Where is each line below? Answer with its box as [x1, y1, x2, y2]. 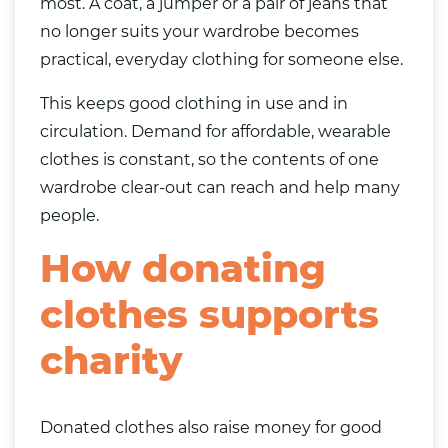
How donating [40, 245, 326, 292]
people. [40, 206, 99, 225]
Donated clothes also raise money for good [40, 418, 382, 437]
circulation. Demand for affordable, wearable [40, 122, 391, 141]
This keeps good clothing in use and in [40, 94, 348, 113]
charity [40, 337, 183, 384]
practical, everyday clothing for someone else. [40, 50, 403, 69]
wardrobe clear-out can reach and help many [40, 178, 400, 197]
